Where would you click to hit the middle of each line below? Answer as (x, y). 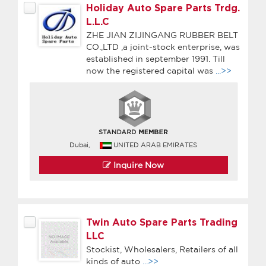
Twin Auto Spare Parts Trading (162, 222)
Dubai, (80, 145)
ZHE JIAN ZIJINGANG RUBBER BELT (162, 35)
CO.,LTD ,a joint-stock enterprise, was (163, 47)
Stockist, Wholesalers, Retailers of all (162, 249)
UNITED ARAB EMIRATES (156, 145)
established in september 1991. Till (156, 58)
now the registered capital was (151, 70)
